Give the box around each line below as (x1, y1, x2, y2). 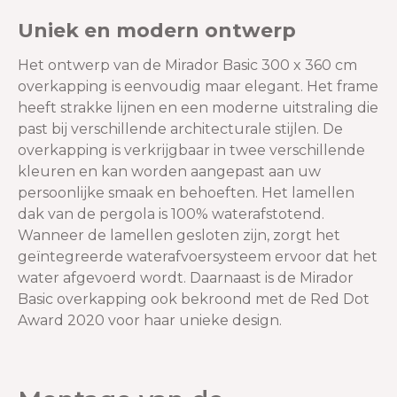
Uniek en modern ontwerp (18, 19, 296, 43)
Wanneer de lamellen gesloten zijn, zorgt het (18, 227, 340, 245)
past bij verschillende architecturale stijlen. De (18, 121, 343, 138)
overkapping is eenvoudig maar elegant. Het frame (18, 78, 378, 96)
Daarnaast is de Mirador (190, 269, 354, 287)
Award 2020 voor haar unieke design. (18, 312, 282, 330)
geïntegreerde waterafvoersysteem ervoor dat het (18, 248, 378, 266)
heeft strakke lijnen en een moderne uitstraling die (18, 99, 378, 117)
